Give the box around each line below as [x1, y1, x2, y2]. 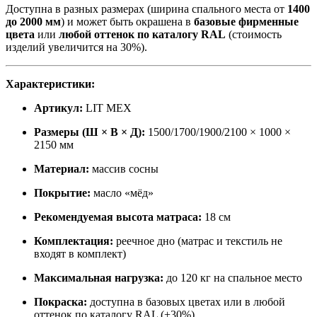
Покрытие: [34, 187, 91, 200]
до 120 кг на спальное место [163, 272, 302, 284]
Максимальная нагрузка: [34, 272, 163, 284]
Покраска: [34, 296, 87, 309]
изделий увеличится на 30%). [6, 41, 147, 54]
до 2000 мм [6, 16, 61, 28]
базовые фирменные [194, 16, 299, 28]
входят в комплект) [34, 248, 126, 260]
